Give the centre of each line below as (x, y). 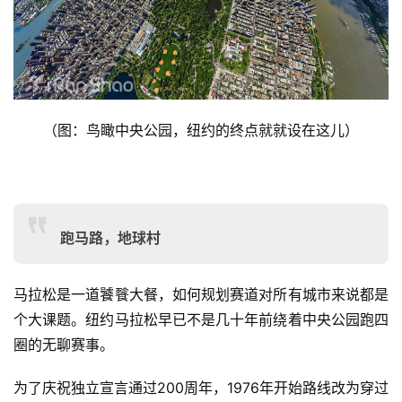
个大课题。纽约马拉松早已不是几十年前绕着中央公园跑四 (201, 319)
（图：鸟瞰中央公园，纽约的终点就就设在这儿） (201, 130)
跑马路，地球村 (110, 237)
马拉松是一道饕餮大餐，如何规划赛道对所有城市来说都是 (201, 294)
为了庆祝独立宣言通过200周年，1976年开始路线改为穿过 (201, 387)
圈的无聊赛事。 (64, 344)
